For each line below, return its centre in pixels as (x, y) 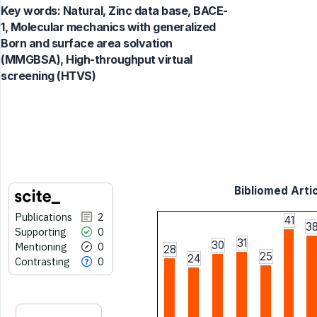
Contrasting (42, 261)
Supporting (41, 231)
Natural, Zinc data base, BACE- (144, 11)
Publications (44, 217)
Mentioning (41, 246)
